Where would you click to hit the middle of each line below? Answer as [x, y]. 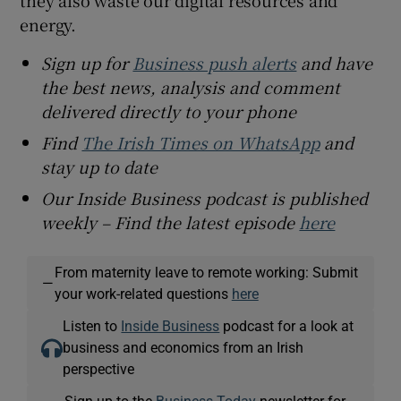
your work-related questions [143, 293]
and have [335, 62]
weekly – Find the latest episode [171, 222]
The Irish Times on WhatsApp [201, 142]
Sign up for [87, 62]
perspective [99, 368]
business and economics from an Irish [183, 347]
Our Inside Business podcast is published [205, 197]
